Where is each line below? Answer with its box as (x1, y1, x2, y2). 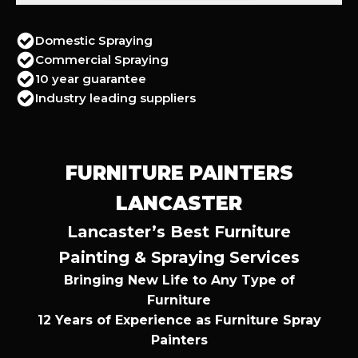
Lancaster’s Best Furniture (67, 221, 291, 241)
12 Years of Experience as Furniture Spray (37, 312, 321, 328)
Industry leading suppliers (35, 89, 196, 105)
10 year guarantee (35, 70, 146, 86)
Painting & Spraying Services (58, 247, 300, 267)
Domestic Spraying (35, 32, 153, 48)
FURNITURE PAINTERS (65, 161, 293, 185)
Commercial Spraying (35, 51, 169, 67)
